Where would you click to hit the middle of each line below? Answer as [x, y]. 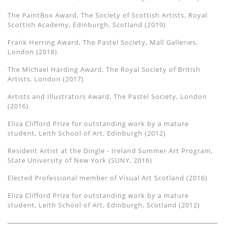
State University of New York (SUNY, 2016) [80, 160]
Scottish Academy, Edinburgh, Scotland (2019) [87, 25]
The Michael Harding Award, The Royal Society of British [104, 70]
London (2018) [32, 52]
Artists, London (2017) [46, 79]
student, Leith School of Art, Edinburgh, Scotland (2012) [104, 205]
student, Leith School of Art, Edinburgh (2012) [87, 133]
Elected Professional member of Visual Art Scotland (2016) [107, 178]
